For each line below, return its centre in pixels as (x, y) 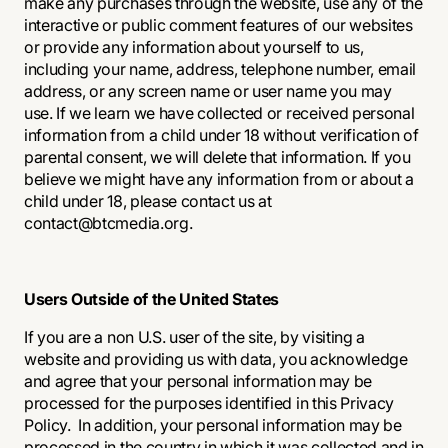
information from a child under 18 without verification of (221, 135)
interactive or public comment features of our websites (218, 25)
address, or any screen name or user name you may (208, 91)
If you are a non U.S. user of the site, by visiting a (195, 337)
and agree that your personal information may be (198, 381)
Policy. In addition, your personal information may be (213, 425)
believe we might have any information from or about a (219, 179)
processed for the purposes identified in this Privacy (209, 403)
